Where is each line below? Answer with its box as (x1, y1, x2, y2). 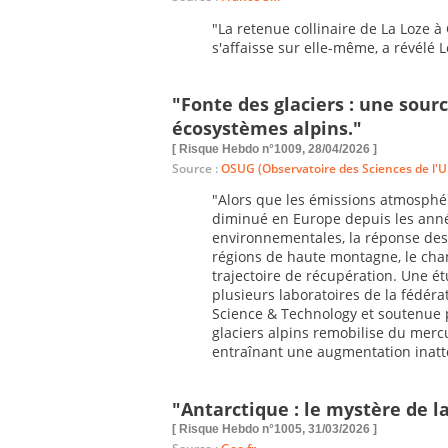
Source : (172, 159, 221, 177)
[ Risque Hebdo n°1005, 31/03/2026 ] (172, 422, 377, 437)
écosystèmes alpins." (172, 116, 362, 141)
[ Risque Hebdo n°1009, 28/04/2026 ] (172, 141, 377, 156)
